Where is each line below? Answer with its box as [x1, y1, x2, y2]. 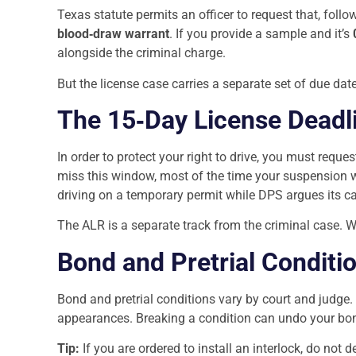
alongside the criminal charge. [57, 45, 226, 61]
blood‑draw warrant [57, 26, 169, 42]
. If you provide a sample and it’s [169, 26, 353, 42]
